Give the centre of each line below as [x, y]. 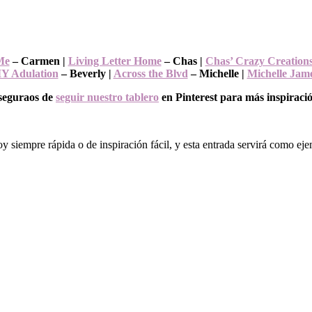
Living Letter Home [115, 61]
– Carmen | [39, 61]
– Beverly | [86, 73]
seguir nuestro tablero [107, 97]
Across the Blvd [150, 73]
